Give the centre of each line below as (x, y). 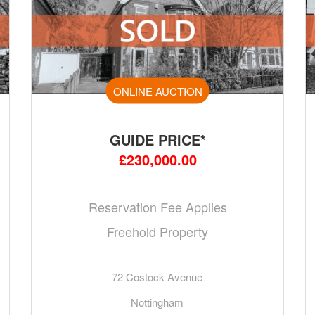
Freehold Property (157, 232)
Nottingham (157, 302)
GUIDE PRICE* (157, 140)
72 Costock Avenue (157, 277)
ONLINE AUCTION (157, 91)
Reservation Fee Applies (157, 207)
